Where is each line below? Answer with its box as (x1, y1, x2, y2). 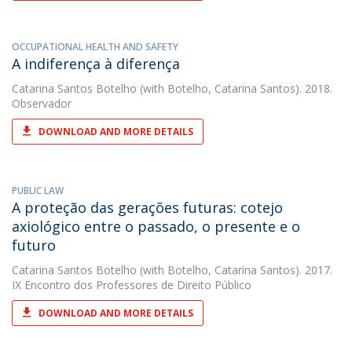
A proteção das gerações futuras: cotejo (12, 198, 283, 217)
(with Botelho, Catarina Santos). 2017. (137, 262, 332, 277)
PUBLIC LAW (12, 184, 64, 197)
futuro (12, 236, 56, 255)
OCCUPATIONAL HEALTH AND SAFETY (12, 40, 178, 53)
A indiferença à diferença (12, 54, 180, 73)
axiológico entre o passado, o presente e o (12, 217, 300, 236)
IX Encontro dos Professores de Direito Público (12, 277, 251, 292)
